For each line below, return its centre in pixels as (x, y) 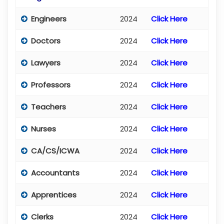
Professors (51, 84)
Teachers (48, 106)
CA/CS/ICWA (55, 150)
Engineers (49, 18)
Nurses (43, 128)
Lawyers (46, 62)
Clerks (42, 216)
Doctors (46, 40)
